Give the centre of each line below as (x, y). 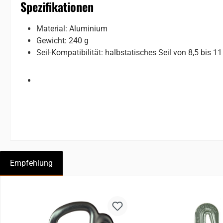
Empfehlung (31, 163)
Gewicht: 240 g (62, 40)
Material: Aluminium (72, 28)
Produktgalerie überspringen (59, 191)
